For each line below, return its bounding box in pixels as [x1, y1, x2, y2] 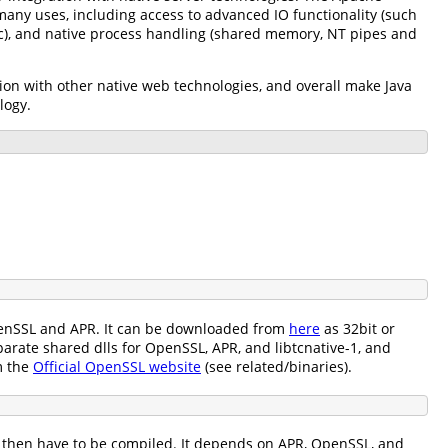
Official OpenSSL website [33, 356, 201, 376]
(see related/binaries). [201, 356, 352, 376]
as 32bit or [320, 318, 395, 338]
